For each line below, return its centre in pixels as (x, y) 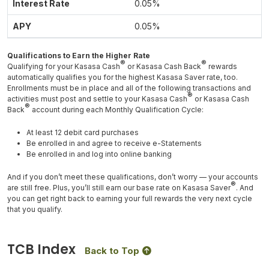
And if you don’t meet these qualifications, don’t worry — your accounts (133, 177)
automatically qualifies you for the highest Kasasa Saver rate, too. (122, 77)
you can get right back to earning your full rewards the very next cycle (130, 198)
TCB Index (41, 249)
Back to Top (112, 251)
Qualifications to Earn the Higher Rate (79, 56)
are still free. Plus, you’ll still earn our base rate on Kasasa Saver (119, 188)
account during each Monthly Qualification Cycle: (117, 110)
